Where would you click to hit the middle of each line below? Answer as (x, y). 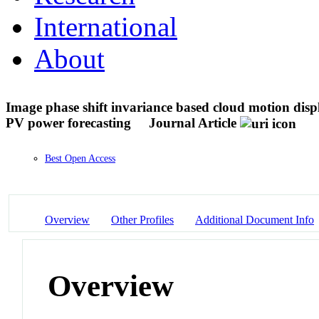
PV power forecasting (70, 122)
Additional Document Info (255, 219)
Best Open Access (80, 159)
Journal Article (193, 122)
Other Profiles (142, 219)
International (106, 26)
